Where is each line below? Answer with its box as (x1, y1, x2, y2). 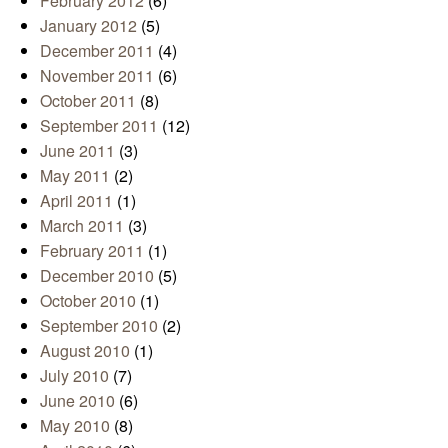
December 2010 (40, 263, 154, 287)
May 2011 (40, 163, 110, 187)
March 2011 (40, 213, 124, 237)
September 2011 (40, 113, 158, 137)
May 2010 (40, 413, 110, 437)
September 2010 (40, 313, 158, 337)
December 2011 (40, 38, 154, 62)
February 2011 (40, 238, 144, 262)
